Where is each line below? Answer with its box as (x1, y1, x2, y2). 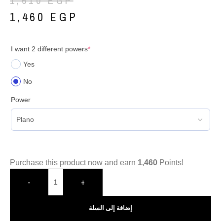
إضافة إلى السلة (88, 203, 132, 212)
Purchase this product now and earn (10, 158, 138, 167)
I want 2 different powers (11, 44, 88, 53)
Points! (157, 158, 184, 167)
